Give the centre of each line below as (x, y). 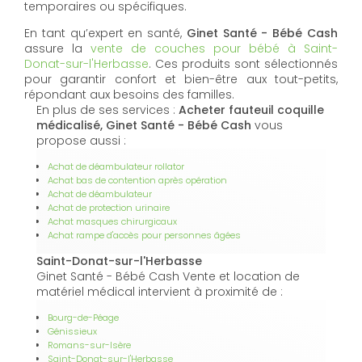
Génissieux (72, 331)
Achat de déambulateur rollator (116, 166)
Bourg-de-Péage (83, 317)
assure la (57, 48)
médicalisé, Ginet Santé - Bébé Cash (144, 125)
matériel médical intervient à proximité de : (160, 291)
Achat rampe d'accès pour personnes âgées (144, 235)
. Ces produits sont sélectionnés (243, 63)
